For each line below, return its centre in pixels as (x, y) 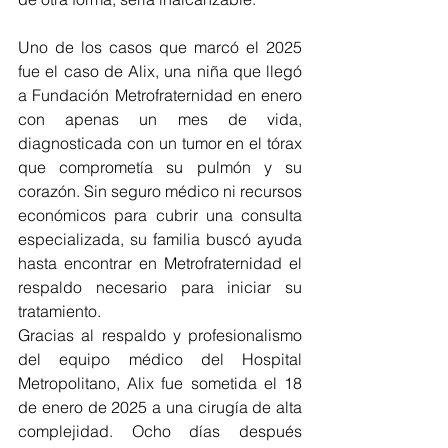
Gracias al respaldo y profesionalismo (160, 335)
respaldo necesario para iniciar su (160, 287)
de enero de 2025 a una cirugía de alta (160, 407)
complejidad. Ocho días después (160, 431)
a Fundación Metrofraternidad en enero (160, 95)
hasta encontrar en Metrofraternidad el (160, 263)
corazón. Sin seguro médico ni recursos (160, 191)
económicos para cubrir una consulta (160, 215)
